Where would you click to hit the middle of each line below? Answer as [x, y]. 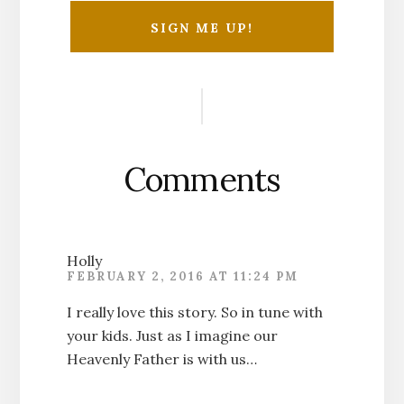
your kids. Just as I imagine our [172, 335]
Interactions [133, 124]
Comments [202, 179]
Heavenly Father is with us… [161, 358]
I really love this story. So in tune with [194, 312]
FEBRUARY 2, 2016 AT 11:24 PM [182, 276]
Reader [98, 85]
